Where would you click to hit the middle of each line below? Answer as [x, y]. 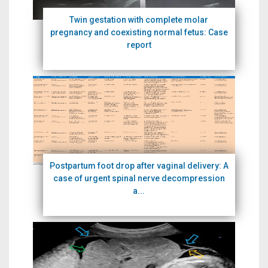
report [139, 45]
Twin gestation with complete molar [139, 20]
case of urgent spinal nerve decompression [139, 178]
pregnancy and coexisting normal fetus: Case [139, 32]
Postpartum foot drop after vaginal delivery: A [139, 166]
